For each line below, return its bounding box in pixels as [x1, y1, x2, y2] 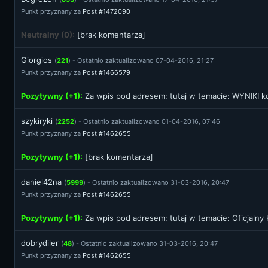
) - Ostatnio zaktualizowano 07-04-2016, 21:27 [68, 56, 214, 65]
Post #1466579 [83, 68, 130, 77]
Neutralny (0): [21, 30, 75, 39]
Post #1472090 [83, 7, 130, 16]
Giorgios [21, 55, 52, 65]
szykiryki [21, 116, 53, 126]
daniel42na [21, 177, 62, 187]
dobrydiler [21, 238, 59, 248]
